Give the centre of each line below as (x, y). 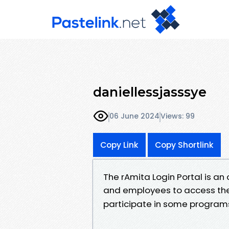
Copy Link (119, 145)
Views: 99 (178, 116)
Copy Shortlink (184, 145)
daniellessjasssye (150, 92)
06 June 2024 (134, 116)
